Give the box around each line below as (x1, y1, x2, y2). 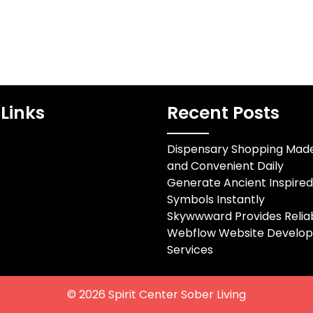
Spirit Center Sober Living (108, 286, 246, 303)
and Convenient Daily (167, 158, 284, 174)
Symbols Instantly (167, 191, 265, 208)
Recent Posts (167, 101, 279, 125)
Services (167, 242, 213, 258)
